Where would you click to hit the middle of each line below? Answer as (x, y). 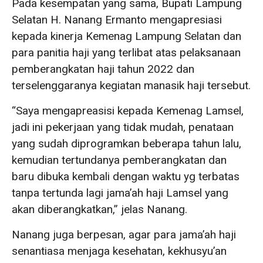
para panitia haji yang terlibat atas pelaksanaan (126, 52)
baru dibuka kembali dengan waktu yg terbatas (126, 176)
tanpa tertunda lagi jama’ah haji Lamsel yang (120, 193)
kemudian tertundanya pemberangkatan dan (119, 160)
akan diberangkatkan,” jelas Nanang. (100, 209)
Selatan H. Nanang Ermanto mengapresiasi (117, 19)
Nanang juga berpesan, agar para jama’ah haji (124, 234)
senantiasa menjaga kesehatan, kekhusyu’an (119, 251)
